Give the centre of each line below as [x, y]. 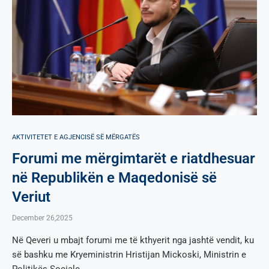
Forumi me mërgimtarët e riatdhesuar [134, 158]
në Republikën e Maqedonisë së [114, 177]
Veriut [31, 197]
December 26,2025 [42, 218]
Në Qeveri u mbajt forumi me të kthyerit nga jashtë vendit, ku [133, 240]
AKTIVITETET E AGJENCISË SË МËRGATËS [76, 137]
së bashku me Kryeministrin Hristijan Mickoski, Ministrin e [129, 254]
